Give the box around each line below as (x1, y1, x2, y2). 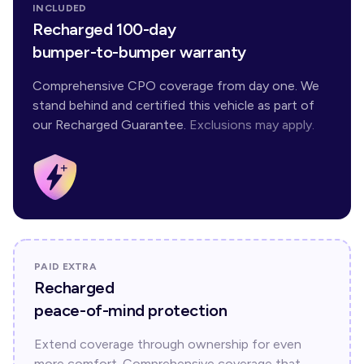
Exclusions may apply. (189, 117, 314, 132)
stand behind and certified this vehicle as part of (32, 97, 314, 113)
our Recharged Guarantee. (32, 117, 186, 132)
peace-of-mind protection (34, 301, 227, 320)
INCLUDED (32, 2, 87, 14)
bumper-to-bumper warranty (32, 42, 246, 62)
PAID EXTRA (34, 261, 97, 272)
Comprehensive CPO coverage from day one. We (32, 78, 319, 93)
